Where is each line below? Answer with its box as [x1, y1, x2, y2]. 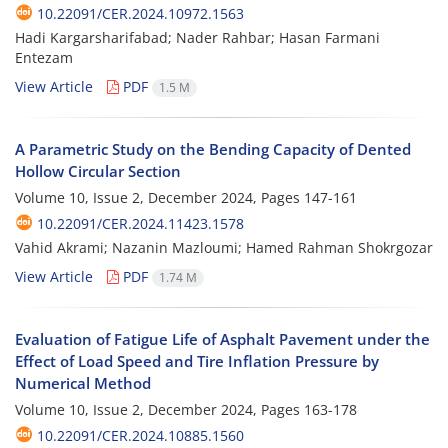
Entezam [15, 47, 73, 67]
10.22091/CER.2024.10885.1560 [37, 426, 244, 445]
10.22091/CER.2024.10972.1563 [37, 3, 244, 23]
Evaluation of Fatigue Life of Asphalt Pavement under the [15, 329, 430, 349]
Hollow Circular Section [15, 160, 181, 181]
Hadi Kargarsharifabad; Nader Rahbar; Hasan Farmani [15, 27, 380, 47]
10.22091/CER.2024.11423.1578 [37, 213, 244, 233]
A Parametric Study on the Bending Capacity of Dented [15, 138, 411, 159]
